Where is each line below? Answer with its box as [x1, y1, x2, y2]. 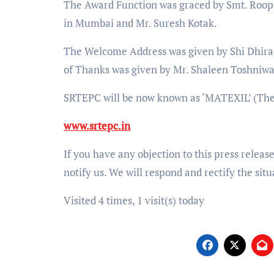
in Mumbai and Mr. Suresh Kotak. [64, 15, 217, 30]
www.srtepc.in [64, 118, 130, 133]
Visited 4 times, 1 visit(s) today [64, 193, 204, 207]
